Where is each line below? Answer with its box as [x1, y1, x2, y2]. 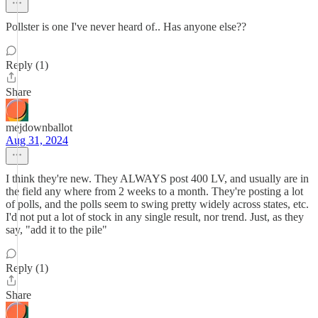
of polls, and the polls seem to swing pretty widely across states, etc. [6, 198, 309, 210]
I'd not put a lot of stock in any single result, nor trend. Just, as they [6, 211, 304, 223]
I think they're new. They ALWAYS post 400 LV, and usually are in [6, 172, 309, 185]
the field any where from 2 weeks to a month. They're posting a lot [6, 185, 303, 197]
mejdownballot [6, 121, 72, 133]
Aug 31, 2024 [6, 134, 68, 146]
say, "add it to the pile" [6, 224, 107, 236]
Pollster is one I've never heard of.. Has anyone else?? [6, 21, 246, 33]
